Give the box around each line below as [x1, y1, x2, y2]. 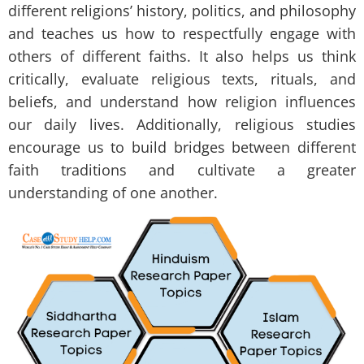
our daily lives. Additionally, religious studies [8, 115, 356, 135]
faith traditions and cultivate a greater [8, 160, 356, 180]
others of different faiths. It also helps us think [8, 46, 356, 67]
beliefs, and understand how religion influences [8, 92, 356, 112]
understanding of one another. [8, 183, 218, 203]
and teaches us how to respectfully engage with [8, 24, 356, 44]
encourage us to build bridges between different [8, 137, 356, 158]
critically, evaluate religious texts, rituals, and [8, 69, 356, 89]
